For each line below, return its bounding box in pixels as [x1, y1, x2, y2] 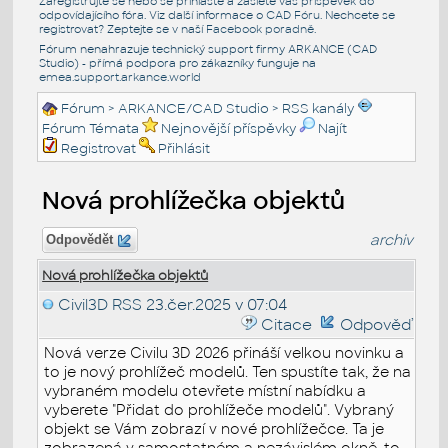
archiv [370, 230, 414, 249]
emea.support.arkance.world [38, 69, 201, 84]
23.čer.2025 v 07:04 [142, 294, 288, 314]
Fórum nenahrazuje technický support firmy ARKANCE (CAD [38, 41, 377, 56]
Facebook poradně [205, 21, 314, 36]
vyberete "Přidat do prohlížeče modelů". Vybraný [44, 400, 395, 419]
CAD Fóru [265, 7, 320, 22]
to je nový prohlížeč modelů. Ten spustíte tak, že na [44, 362, 412, 381]
